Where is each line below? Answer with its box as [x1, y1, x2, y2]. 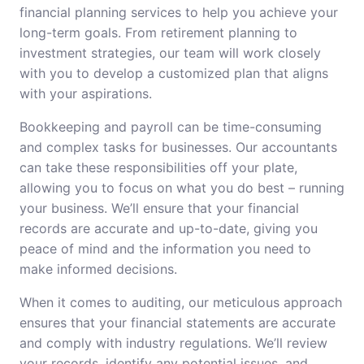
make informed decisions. [19, 261, 177, 277]
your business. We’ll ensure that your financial [19, 200, 299, 216]
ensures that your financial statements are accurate [19, 314, 336, 331]
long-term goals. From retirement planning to [19, 24, 297, 41]
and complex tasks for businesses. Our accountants [19, 139, 337, 155]
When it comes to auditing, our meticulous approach [19, 294, 342, 310]
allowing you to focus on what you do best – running [19, 180, 344, 196]
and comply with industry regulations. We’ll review [19, 335, 327, 351]
